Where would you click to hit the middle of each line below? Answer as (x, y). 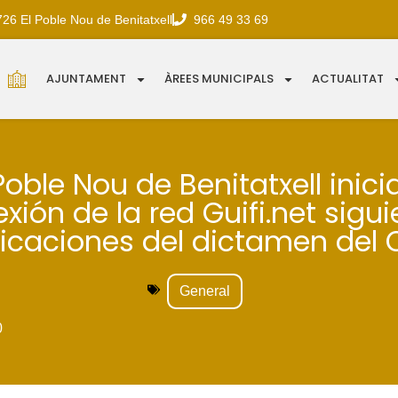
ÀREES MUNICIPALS (219, 79)
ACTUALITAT (348, 79)
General (204, 291)
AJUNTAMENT (87, 79)
